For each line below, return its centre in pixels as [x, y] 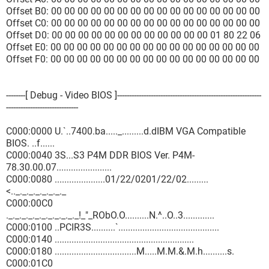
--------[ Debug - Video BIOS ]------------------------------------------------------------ [134, 95]
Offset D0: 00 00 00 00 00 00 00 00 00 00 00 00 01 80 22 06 [133, 35]
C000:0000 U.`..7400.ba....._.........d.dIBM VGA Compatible [126, 131]
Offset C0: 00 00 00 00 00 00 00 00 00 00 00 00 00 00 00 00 [133, 23]
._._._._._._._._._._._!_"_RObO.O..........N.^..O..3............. [110, 215]
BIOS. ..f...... [30, 143]
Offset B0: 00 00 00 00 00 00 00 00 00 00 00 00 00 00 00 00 [133, 11]
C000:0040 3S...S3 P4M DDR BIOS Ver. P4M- [100, 155]
